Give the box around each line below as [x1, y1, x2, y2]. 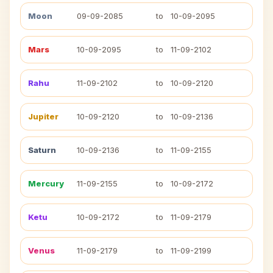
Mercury [28, 179, 64, 188]
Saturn [28, 145, 56, 155]
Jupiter [28, 112, 58, 121]
